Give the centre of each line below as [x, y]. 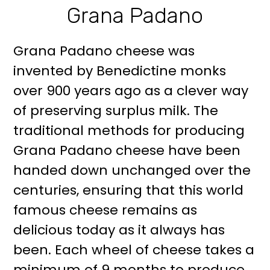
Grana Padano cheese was [104, 51]
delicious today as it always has [119, 230]
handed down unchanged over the [132, 170]
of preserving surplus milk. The [116, 111]
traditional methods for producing [129, 130]
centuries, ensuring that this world [129, 190]
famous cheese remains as [105, 210]
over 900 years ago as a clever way [131, 91]
